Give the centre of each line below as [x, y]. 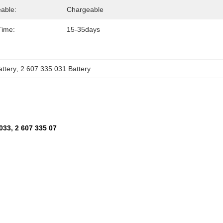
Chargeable [85, 9]
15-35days [83, 29]
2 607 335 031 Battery [56, 69]
